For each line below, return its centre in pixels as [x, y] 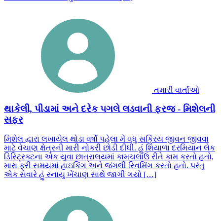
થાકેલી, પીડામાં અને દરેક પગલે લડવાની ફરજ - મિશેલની [110, 109]
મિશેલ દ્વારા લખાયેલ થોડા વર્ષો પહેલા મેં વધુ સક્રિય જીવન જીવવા [106, 139]
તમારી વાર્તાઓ [177, 90]
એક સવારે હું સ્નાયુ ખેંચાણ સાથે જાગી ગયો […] [80, 175]
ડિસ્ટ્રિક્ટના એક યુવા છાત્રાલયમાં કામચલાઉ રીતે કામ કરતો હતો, [109, 157]
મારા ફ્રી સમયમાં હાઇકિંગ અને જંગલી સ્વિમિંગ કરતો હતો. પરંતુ [104, 166]
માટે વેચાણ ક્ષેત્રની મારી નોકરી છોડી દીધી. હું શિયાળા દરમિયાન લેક [110, 148]
